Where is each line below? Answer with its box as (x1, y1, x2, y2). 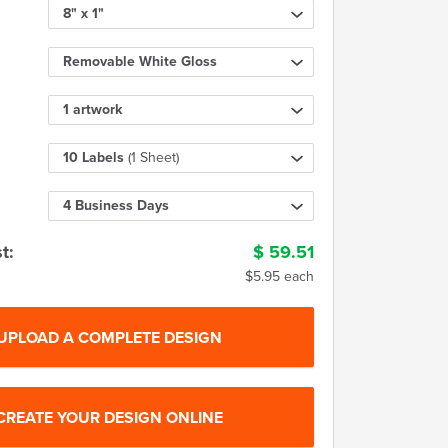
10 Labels (62, 149, 128, 166)
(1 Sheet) (127, 149, 179, 166)
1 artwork (62, 101, 122, 118)
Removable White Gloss (62, 53, 217, 70)
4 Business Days (62, 197, 169, 214)
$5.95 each (245, 268, 314, 285)
